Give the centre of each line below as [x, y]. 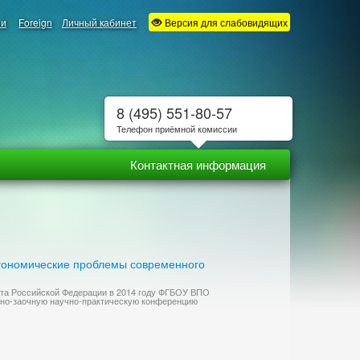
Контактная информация [198, 164]
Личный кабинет [99, 22]
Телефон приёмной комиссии [176, 129]
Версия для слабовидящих [225, 22]
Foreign [35, 22]
